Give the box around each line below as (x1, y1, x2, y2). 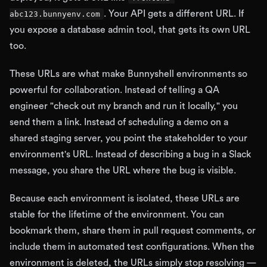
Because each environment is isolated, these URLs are (10, 194, 240, 203)
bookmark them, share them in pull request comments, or (10, 226, 256, 235)
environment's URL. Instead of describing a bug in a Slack (10, 150, 251, 159)
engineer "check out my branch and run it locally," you (10, 101, 238, 111)
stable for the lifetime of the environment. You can (10, 210, 224, 219)
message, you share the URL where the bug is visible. (10, 166, 236, 175)
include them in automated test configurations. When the (10, 242, 254, 252)
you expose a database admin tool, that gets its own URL (10, 25, 250, 35)
